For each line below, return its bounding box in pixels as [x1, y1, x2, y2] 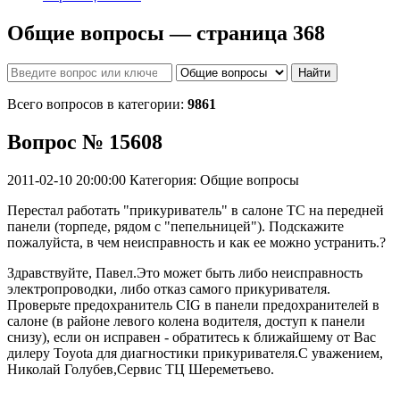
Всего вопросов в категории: [7, 96, 187, 112]
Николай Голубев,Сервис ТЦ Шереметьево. [7, 361, 274, 377]
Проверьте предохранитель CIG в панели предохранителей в [7, 296, 379, 312]
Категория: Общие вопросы [129, 171, 299, 187]
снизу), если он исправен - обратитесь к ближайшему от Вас [7, 329, 376, 345]
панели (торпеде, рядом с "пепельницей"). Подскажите [7, 218, 344, 234]
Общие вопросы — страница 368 [7, 21, 325, 45]
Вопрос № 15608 [7, 129, 162, 154]
